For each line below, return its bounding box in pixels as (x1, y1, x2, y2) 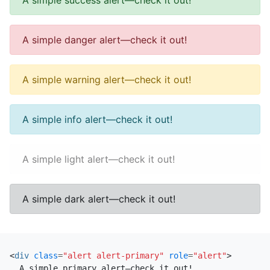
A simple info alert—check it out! (22, 113, 172, 126)
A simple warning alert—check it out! (22, 74, 191, 86)
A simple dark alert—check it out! (22, 193, 175, 206)
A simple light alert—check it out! (22, 153, 175, 166)
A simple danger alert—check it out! (22, 34, 187, 46)
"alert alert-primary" (63, 250, 164, 260)
